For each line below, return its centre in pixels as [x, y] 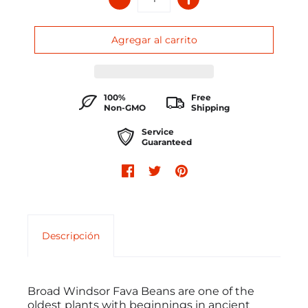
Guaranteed [166, 142]
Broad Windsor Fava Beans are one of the [141, 291]
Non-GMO [124, 108]
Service [157, 132]
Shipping [210, 108]
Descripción [71, 236]
